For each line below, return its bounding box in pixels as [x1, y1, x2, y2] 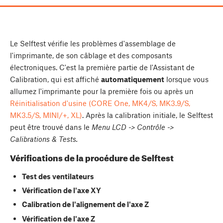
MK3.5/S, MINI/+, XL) [10, 111, 82, 120]
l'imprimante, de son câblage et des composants [10, 51, 172, 60]
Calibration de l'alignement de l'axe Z [21, 200, 149, 209]
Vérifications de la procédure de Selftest [10, 152, 174, 163]
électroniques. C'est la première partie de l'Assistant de [10, 63, 195, 72]
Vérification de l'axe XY [21, 186, 101, 195]
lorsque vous [164, 75, 209, 84]
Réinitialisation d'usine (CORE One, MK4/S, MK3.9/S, [10, 99, 190, 108]
